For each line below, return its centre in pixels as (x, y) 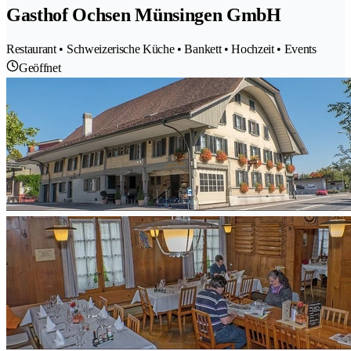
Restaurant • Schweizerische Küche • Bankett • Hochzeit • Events (161, 49)
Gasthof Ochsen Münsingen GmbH (144, 15)
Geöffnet (40, 67)
